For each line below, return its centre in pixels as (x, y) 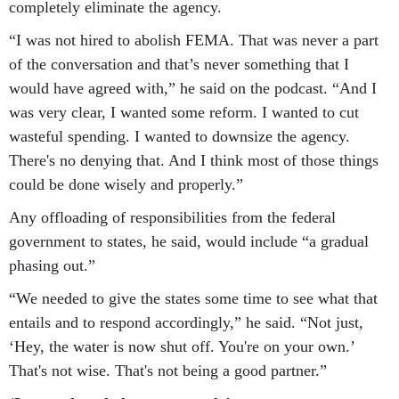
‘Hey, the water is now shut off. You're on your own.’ (182, 346)
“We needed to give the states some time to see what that (193, 298)
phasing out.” (52, 265)
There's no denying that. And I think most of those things (194, 160)
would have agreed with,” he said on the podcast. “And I (193, 88)
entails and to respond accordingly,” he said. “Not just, (186, 322)
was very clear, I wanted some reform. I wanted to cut (184, 112)
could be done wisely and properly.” (126, 184)
